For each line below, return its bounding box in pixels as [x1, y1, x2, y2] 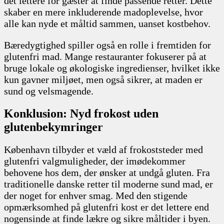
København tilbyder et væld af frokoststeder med [4, 143, 203, 155]
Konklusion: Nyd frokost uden [4, 106, 158, 120]
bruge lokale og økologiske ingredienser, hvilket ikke [4, 62, 220, 73]
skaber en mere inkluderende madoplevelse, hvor [4, 6, 203, 17]
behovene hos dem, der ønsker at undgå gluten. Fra [4, 166, 210, 178]
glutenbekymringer [4, 120, 103, 133]
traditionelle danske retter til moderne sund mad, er [4, 178, 213, 189]
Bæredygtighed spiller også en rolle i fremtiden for [4, 39, 211, 50]
